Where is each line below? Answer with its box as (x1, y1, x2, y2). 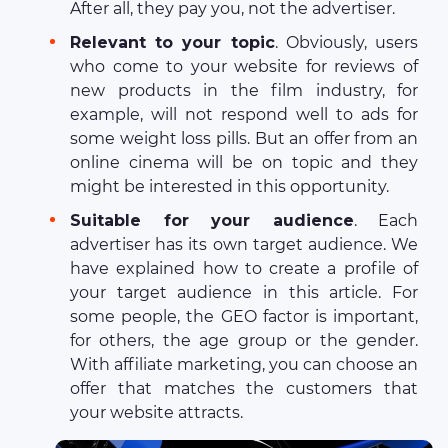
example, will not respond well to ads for (70, 105, 418, 125)
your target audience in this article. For (70, 283, 418, 303)
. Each (353, 211, 418, 231)
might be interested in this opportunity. (70, 177, 389, 197)
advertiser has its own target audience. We (70, 235, 418, 255)
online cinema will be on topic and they (70, 153, 418, 173)
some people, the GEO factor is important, (70, 307, 418, 327)
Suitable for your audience (70, 211, 354, 231)
